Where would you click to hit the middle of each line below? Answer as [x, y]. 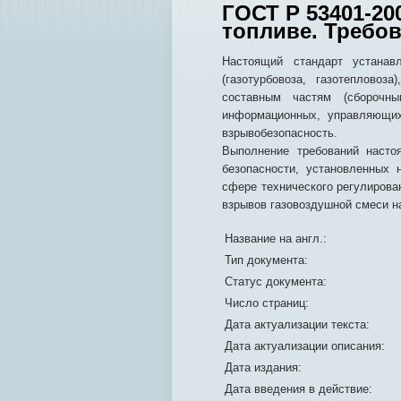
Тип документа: [266, 260]
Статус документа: [276, 282]
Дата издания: [263, 367]
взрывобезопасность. [280, 133]
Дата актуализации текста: [297, 324]
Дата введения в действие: [299, 389]
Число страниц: [267, 303]
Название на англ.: [276, 239]
